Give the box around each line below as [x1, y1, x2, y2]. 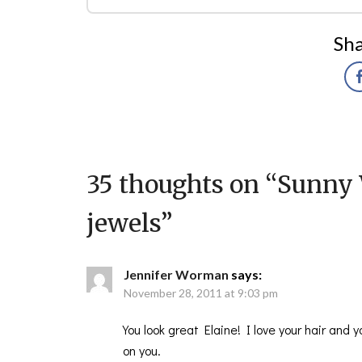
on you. [123, 342, 161, 359]
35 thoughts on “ [86, 169, 277, 200]
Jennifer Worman [124, 267, 229, 282]
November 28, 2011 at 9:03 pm [124, 286, 278, 300]
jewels [86, 208, 161, 238]
